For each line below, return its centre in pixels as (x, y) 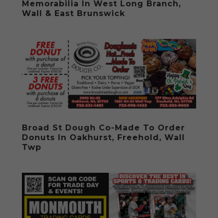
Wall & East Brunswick (73, 13)
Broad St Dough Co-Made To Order (103, 128)
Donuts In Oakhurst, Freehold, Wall (103, 138)
